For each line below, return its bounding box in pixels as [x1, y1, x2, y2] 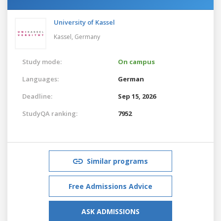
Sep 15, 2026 [118, 91, 156, 101]
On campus [118, 57, 155, 66]
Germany [74, 32, 100, 41]
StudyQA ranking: [22, 109, 77, 118]
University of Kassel [54, 17, 115, 27]
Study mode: [22, 57, 62, 66]
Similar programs [87, 156, 148, 166]
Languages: [22, 74, 59, 83]
